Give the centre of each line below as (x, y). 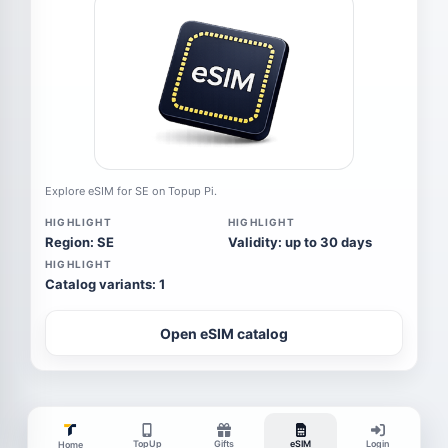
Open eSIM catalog (224, 333)
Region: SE (79, 242)
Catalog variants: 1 (105, 284)
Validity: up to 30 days (300, 242)
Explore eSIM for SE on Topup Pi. (131, 191)
